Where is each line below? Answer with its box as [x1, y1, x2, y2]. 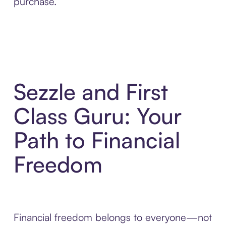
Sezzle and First [13, 78, 168, 106]
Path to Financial [13, 126, 180, 154]
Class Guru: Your [13, 102, 182, 130]
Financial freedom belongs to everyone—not [13, 211, 212, 224]
